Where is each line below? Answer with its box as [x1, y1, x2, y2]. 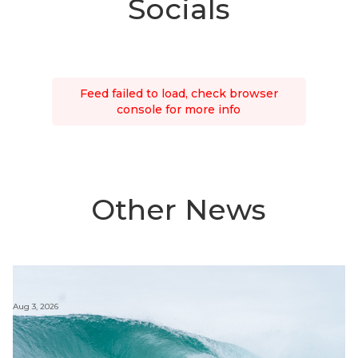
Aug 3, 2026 [13, 300, 58, 312]
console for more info [117, 102, 241, 117]
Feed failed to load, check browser [79, 86, 278, 101]
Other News [91, 192, 267, 228]
